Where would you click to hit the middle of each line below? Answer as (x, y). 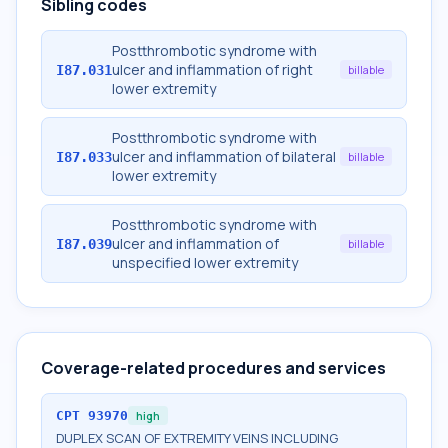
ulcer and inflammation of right (212, 69)
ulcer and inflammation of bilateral (224, 156)
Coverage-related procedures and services (213, 368)
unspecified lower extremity (205, 262)
